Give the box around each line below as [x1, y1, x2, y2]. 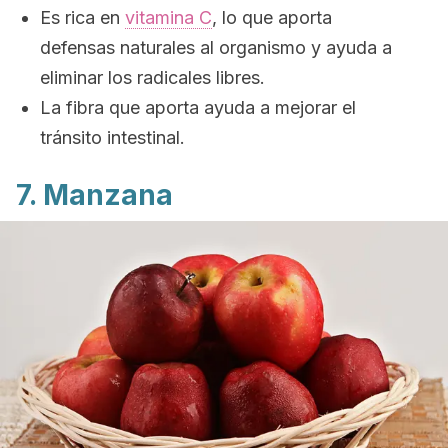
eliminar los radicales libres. [40, 67, 265, 88]
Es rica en [40, 7, 125, 28]
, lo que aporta [212, 7, 332, 28]
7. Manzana [16, 178, 173, 212]
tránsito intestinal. [40, 127, 185, 148]
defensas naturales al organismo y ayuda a [40, 37, 392, 58]
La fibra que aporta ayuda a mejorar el [40, 97, 356, 118]
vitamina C [125, 7, 212, 28]
